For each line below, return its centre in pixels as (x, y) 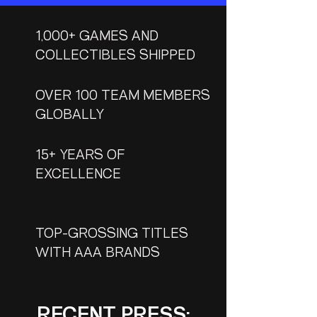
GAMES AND (119, 37)
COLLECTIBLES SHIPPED (117, 56)
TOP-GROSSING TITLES (112, 235)
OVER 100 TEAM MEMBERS (123, 97)
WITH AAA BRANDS (98, 254)
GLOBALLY (70, 116)
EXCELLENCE (80, 175)
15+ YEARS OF (80, 156)
